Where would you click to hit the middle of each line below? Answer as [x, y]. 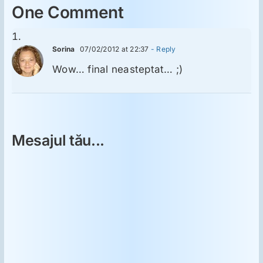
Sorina [64, 49]
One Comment [68, 12]
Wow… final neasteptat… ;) [118, 69]
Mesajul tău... [58, 140]
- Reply [162, 49]
